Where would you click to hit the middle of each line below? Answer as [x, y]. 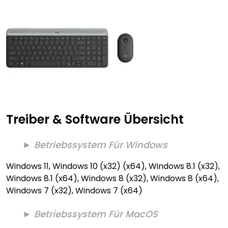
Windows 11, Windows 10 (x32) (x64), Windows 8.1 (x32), [113, 166]
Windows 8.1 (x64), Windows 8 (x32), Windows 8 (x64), [112, 178]
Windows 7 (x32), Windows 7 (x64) [74, 191]
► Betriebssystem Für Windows [95, 145]
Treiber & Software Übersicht [95, 119]
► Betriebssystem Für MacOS [90, 214]
